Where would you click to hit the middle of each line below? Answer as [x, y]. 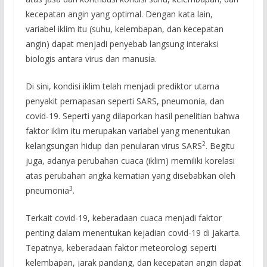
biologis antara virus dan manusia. [91, 59]
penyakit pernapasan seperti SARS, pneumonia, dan [125, 101]
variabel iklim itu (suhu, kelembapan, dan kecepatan [124, 29]
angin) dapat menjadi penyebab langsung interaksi [122, 44]
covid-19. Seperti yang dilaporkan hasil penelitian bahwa [132, 116]
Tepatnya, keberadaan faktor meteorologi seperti [121, 248]
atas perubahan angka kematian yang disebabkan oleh [130, 176]
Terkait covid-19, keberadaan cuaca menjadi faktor [123, 218]
